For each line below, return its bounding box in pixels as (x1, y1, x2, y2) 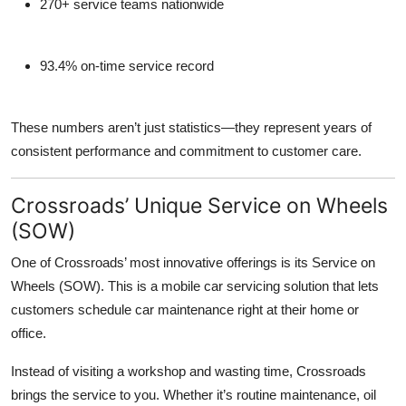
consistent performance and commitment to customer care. (11, 143, 362, 159)
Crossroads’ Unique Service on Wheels (11, 192, 388, 219)
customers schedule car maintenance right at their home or (11, 302, 359, 318)
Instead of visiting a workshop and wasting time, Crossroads (11, 363, 366, 380)
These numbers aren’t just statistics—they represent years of (11, 120, 372, 136)
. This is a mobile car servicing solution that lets (101, 278, 379, 295)
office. (11, 325, 46, 342)
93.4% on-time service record (40, 58, 214, 74)
